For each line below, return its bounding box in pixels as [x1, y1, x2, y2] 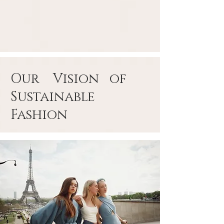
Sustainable [10, 88, 105, 106]
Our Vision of [10, 70, 137, 88]
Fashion [10, 106, 71, 124]
